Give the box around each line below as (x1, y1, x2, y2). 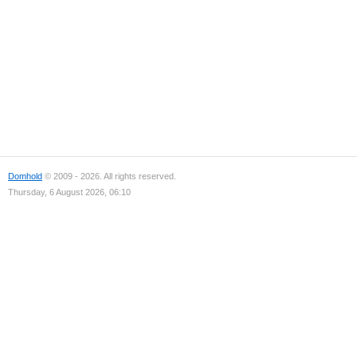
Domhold (8, 171, 42, 181)
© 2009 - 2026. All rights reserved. (42, 171, 176, 181)
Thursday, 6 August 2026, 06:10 (8, 187, 131, 197)
